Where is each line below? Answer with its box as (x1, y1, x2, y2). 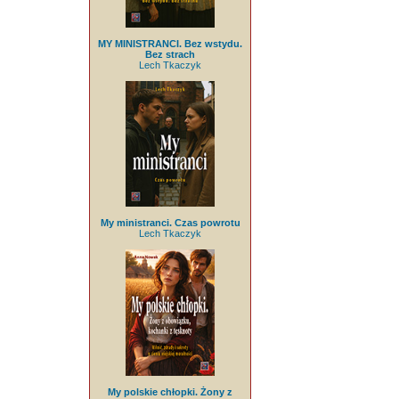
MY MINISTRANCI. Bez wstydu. (98, 37, 242, 49)
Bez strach (145, 48, 195, 60)
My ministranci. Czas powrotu (100, 217, 240, 229)
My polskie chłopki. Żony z (108, 386, 232, 397)
